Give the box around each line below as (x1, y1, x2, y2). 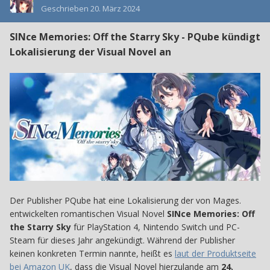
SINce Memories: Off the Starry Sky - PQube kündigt (10, 30, 260, 44)
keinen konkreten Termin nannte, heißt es (10, 247, 175, 259)
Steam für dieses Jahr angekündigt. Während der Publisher (10, 234, 235, 246)
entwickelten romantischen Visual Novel (10, 207, 167, 219)
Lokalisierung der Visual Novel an (10, 45, 171, 59)
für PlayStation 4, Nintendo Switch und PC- (71, 221, 240, 233)
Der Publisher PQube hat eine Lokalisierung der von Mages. (10, 194, 241, 206)
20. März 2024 (90, 3, 140, 14)
